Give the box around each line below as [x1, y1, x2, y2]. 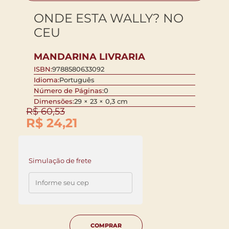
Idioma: [34, 75, 59, 84]
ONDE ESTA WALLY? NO [34, 10, 184, 26]
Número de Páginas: [34, 86, 104, 95]
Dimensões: [34, 97, 74, 105]
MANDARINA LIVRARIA [34, 51, 145, 62]
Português [59, 75, 95, 84]
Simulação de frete [29, 156, 91, 165]
